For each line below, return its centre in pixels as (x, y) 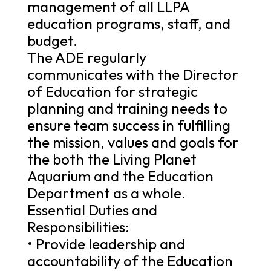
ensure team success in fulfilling (129, 125)
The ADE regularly (87, 57)
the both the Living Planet (112, 159)
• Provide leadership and (106, 243)
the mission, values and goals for (133, 142)
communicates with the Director (132, 74)
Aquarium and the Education (120, 176)
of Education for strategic (112, 91)
